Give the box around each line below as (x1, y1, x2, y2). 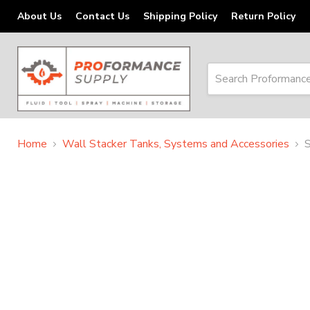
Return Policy (231, 10, 295, 23)
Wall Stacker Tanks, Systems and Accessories (62, 136, 289, 152)
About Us (17, 10, 62, 23)
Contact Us (75, 10, 129, 23)
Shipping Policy (143, 10, 217, 23)
